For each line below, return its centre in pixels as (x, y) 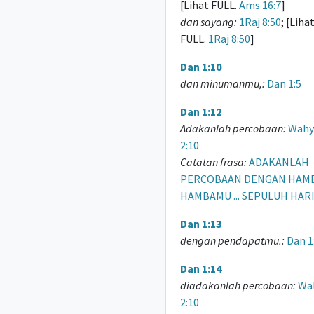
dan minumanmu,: (222, 83)
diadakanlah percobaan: (238, 285)
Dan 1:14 (200, 268)
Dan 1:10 (200, 67)
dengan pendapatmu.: (232, 240)
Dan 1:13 (200, 224)
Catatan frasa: (213, 162)
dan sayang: (208, 22)
